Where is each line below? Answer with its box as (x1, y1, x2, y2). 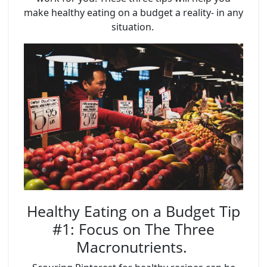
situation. (111, 20, 156, 34)
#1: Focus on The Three (52, 218, 215, 239)
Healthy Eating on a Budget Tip (27, 200, 240, 221)
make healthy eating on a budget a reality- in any (24, 6, 243, 20)
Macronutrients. (76, 236, 191, 257)
